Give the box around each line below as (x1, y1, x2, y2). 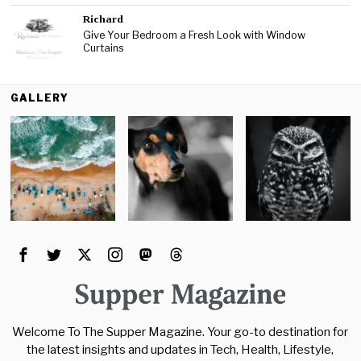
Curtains (83, 41, 127, 54)
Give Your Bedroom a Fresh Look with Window (83, 28, 306, 41)
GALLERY (10, 92, 69, 105)
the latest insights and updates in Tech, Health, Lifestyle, (27, 342, 334, 358)
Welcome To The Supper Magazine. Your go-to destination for (12, 325, 349, 340)
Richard (83, 13, 124, 26)
